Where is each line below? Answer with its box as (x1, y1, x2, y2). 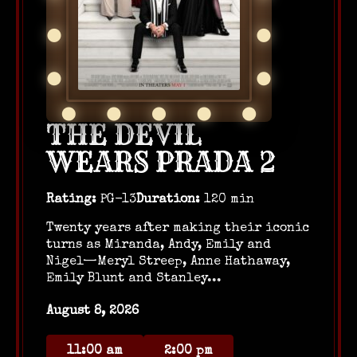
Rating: (46, 194, 96, 206)
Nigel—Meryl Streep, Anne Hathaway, (46, 256, 290, 269)
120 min (200, 194, 254, 206)
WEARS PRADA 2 (46, 145, 276, 179)
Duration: (136, 194, 200, 206)
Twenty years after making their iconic (46, 222, 309, 235)
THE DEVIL (46, 118, 202, 152)
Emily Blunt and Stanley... (46, 273, 222, 285)
